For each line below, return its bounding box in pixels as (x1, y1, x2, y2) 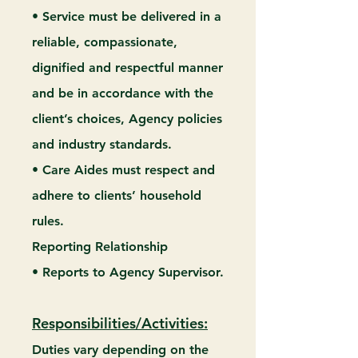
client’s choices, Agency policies (32, 111, 222, 126)
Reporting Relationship (32, 239, 168, 254)
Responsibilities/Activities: (32, 314, 208, 332)
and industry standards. (32, 137, 172, 152)
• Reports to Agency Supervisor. (32, 265, 224, 280)
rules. (32, 213, 64, 229)
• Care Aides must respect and (32, 162, 215, 177)
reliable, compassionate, (32, 34, 177, 50)
